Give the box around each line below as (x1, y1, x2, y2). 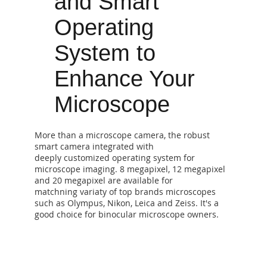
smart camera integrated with (35, 141, 154, 152)
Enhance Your (54, 66, 195, 91)
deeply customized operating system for (35, 152, 195, 163)
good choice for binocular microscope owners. (35, 209, 219, 220)
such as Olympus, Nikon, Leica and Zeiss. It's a (35, 197, 219, 209)
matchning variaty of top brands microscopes (35, 186, 216, 197)
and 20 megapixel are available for (35, 175, 173, 186)
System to (54, 41, 156, 66)
